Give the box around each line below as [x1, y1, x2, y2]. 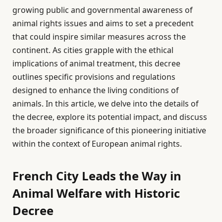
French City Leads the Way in [12, 167, 181, 184]
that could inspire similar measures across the [12, 31, 186, 43]
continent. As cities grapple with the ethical [12, 45, 173, 56]
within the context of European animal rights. [12, 138, 182, 150]
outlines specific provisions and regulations [12, 71, 175, 83]
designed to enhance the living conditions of [12, 85, 178, 96]
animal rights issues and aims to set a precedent [12, 18, 194, 29]
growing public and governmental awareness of [12, 4, 192, 16]
